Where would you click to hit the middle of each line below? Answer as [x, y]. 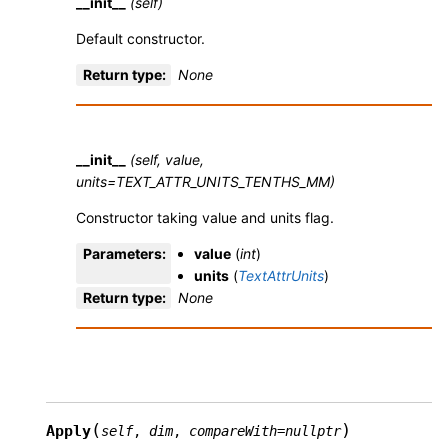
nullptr [313, 431]
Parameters [122, 254]
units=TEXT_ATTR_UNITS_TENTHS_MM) [205, 182]
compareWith [233, 431]
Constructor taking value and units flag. [205, 218]
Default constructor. [140, 39]
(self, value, [167, 160]
